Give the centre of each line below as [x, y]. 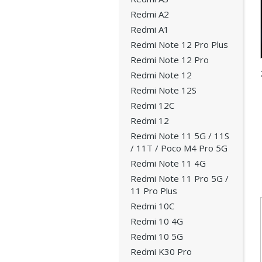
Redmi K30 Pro [161, 251]
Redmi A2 [149, 14]
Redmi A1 [149, 29]
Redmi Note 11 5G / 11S [180, 136]
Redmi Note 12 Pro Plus [179, 44]
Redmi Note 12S [163, 90]
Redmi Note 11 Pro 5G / [179, 178]
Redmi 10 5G [156, 236]
